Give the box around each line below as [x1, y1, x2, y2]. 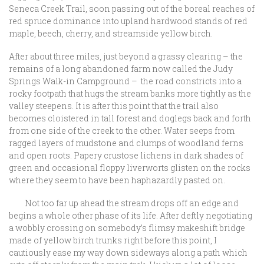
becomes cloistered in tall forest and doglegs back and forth [9, 113, 251, 124]
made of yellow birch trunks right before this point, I [9, 235, 217, 246]
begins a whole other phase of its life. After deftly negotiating [9, 210, 252, 221]
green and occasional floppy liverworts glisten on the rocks [9, 162, 250, 173]
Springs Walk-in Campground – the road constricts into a [9, 75, 242, 87]
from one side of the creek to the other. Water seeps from [9, 125, 235, 136]
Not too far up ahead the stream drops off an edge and [9, 197, 239, 209]
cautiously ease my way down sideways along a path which [9, 247, 247, 258]
